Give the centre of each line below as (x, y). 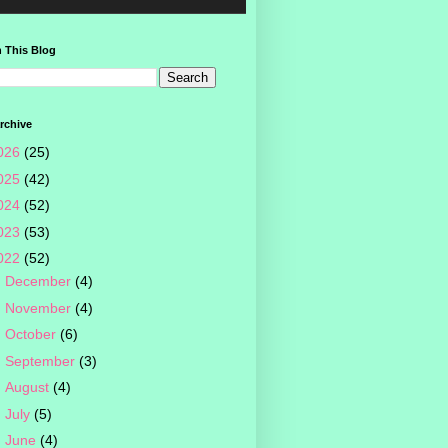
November (39, 307)
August (28, 387)
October (32, 334)
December (39, 281)
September (41, 360)
